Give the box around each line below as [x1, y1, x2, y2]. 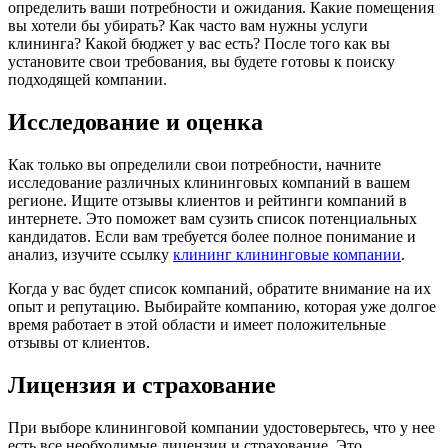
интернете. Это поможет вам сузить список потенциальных [8, 209, 417, 227]
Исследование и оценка [8, 108, 263, 135]
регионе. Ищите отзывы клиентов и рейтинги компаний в [8, 191, 407, 209]
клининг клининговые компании [173, 245, 401, 263]
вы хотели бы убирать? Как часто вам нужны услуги [8, 16, 368, 34]
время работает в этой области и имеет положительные [8, 315, 386, 333]
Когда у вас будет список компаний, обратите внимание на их [8, 279, 431, 297]
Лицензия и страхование [8, 371, 276, 398]
